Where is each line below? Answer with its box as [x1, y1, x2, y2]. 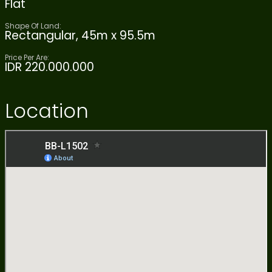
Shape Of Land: [5, 20, 61, 31]
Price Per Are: [5, 52, 49, 63]
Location [5, 97, 89, 124]
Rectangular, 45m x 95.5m [5, 27, 155, 44]
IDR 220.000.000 [5, 58, 94, 75]
